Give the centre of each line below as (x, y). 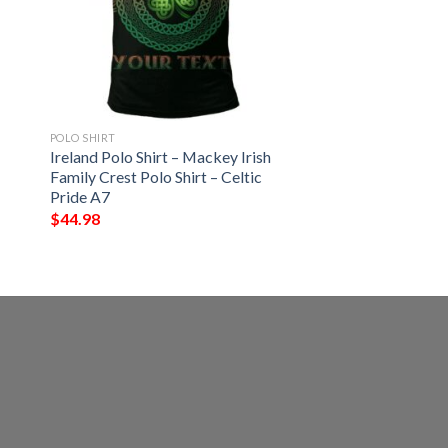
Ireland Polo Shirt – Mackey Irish (160, 157)
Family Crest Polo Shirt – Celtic (155, 177)
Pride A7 (79, 197)
